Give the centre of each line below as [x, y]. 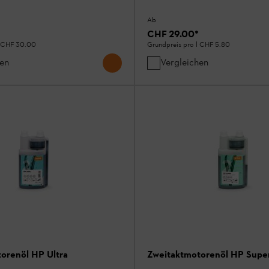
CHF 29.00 [171, 34]
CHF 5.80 [215, 45]
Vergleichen [184, 62]
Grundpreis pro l [173, 45]
